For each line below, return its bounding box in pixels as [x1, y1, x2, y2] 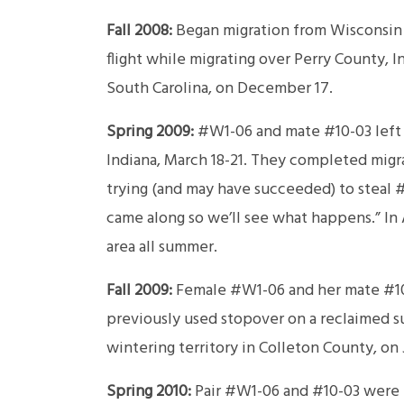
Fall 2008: [106, 18, 172, 45]
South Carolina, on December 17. [106, 76, 333, 103]
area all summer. [106, 234, 217, 262]
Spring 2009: [106, 119, 194, 146]
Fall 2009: [106, 278, 172, 305]
